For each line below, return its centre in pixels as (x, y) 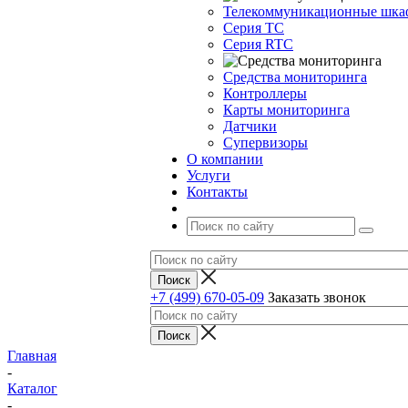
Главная (32, 356)
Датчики (250, 126)
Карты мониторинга (286, 110)
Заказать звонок (317, 297)
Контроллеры (265, 93)
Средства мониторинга (295, 77)
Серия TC (254, 28)
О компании (225, 159)
